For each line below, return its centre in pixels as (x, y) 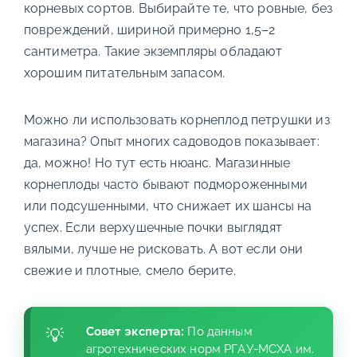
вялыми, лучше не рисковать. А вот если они (163, 249)
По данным (218, 331)
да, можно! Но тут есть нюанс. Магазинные (157, 163)
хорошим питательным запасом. (124, 73)
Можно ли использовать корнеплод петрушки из (177, 120)
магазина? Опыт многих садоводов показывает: (171, 141)
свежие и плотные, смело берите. (129, 271)
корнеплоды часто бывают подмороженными (165, 184)
